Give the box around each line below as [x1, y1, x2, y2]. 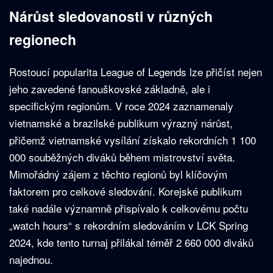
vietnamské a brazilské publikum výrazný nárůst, [9, 115, 233, 131]
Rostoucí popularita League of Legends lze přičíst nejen [9, 64, 262, 80]
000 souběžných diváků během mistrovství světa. [9, 149, 235, 165]
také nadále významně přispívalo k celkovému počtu [9, 200, 248, 216]
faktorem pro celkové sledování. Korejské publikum [9, 183, 242, 199]
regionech [9, 29, 76, 50]
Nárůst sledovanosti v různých [9, 6, 213, 27]
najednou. [9, 252, 53, 268]
